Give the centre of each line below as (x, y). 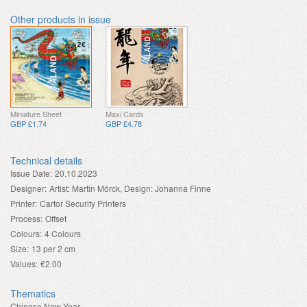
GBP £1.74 (28, 123)
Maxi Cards (125, 113)
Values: (24, 263)
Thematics (33, 293)
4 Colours (63, 233)
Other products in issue (61, 19)
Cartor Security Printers (83, 203)
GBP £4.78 (124, 123)
